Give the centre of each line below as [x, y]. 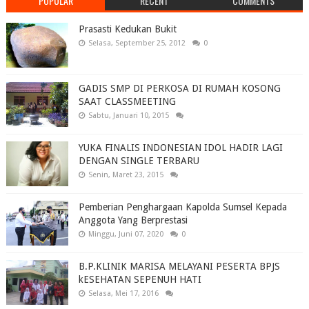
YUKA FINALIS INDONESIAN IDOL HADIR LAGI [180, 148]
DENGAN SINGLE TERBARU [139, 161]
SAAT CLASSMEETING [127, 102]
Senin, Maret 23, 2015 [126, 175]
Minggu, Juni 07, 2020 [126, 235]
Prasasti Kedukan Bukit [127, 29]
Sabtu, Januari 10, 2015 [128, 116]
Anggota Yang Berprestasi [133, 220]
